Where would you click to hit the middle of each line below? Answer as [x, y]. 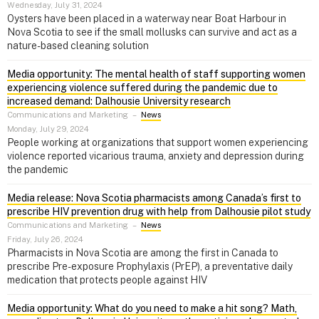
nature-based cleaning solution [78, 45]
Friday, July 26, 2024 [45, 239]
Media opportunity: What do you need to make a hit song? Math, [152, 308]
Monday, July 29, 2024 [48, 129]
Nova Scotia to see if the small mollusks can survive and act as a [152, 32]
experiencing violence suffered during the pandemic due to [142, 87]
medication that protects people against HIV [107, 279]
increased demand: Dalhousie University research [119, 101]
